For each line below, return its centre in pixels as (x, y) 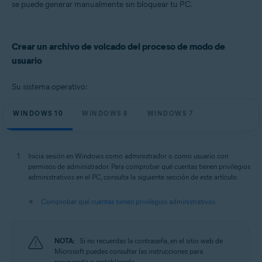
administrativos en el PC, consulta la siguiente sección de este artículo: (133, 177)
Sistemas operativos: (56, 5)
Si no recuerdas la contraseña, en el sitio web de (151, 241)
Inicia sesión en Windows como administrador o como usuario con (128, 156)
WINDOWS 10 (38, 113)
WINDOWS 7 (170, 113)
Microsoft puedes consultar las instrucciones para (129, 251)
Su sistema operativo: (50, 87)
